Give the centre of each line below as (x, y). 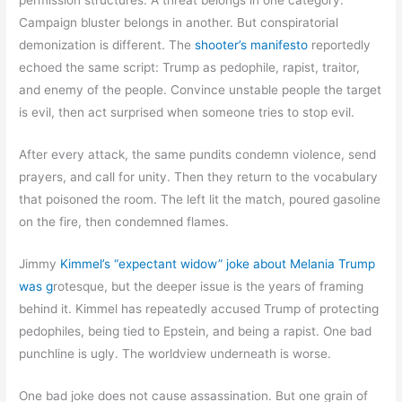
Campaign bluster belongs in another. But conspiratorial (179, 23)
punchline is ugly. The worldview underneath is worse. (175, 354)
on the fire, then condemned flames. (124, 222)
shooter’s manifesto (252, 45)
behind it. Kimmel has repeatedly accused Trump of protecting (199, 309)
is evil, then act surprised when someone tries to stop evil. (187, 113)
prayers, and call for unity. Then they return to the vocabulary (199, 177)
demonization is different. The (107, 45)
